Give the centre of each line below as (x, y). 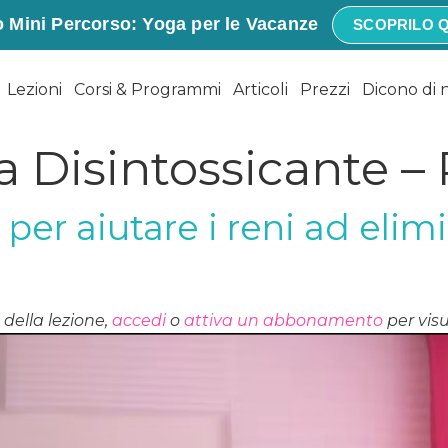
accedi (139, 321)
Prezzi (325, 90)
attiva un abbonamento (283, 321)
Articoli (260, 90)
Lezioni (34, 90)
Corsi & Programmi (147, 90)
